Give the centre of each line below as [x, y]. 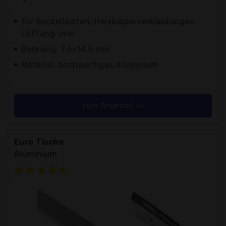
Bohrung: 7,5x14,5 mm [66, 49]
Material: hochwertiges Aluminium [90, 65]
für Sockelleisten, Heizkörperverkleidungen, [109, 21]
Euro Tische [39, 142]
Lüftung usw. [48, 33]
